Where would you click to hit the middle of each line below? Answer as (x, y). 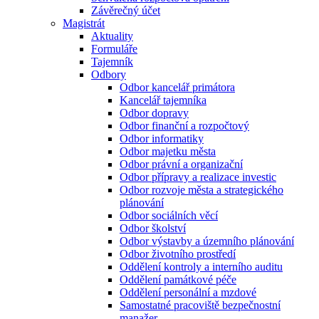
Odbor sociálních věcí (169, 216)
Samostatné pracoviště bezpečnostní (200, 305)
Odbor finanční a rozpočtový (184, 126)
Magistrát (84, 23)
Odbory (109, 75)
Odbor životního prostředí (178, 254)
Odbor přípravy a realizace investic (198, 177)
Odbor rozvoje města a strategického (202, 190)
